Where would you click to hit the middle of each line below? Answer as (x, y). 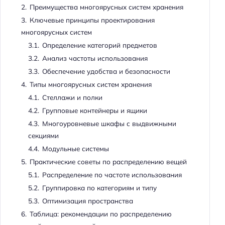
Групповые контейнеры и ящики (94, 110)
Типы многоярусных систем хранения (90, 84)
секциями (43, 136)
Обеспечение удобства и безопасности (106, 71)
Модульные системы (75, 149)
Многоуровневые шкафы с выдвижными (109, 124)
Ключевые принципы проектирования (92, 20)
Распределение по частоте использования (112, 175)
